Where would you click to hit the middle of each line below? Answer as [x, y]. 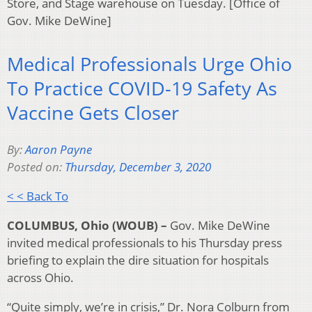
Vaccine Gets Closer [93, 113]
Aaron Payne [58, 149]
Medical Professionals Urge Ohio [149, 64]
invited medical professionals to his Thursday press [145, 242]
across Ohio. [40, 277]
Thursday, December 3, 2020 [138, 166]
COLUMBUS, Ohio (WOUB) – [87, 225]
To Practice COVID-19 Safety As [142, 88]
